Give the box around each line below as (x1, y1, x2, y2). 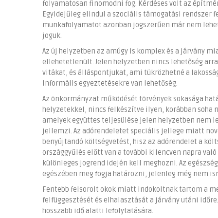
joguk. (42, 32, 62, 40)
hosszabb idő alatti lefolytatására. (42, 207, 153, 216)
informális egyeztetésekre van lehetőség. (42, 79, 178, 88)
